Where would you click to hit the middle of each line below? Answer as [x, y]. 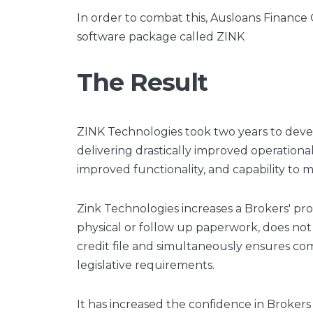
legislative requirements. [146, 265]
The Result [143, 82]
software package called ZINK [162, 36]
